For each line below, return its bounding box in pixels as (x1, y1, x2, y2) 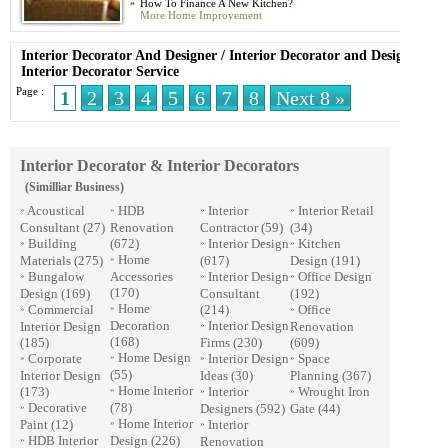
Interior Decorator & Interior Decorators (20, 157, 299, 174)
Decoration (110, 318, 170, 333)
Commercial (28, 302, 94, 317)
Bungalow (28, 269, 84, 284)
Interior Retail (298, 203, 374, 218)
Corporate (28, 351, 82, 366)
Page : (16, 85, 44, 97)
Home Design (118, 350, 191, 365)
